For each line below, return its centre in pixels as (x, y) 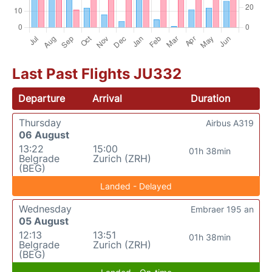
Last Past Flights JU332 (97, 73)
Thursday (40, 122)
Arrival (107, 98)
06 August (44, 134)
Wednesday (45, 209)
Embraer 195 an (222, 209)
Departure (42, 98)
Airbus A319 (230, 123)
